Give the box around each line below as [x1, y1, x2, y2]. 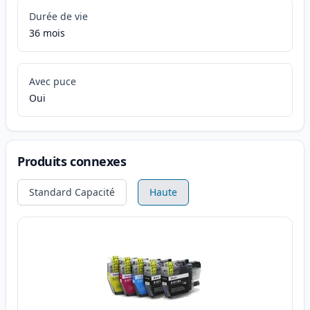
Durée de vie [29, 10, 88, 24]
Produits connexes [17, 153, 127, 170]
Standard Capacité [29, 185, 115, 199]
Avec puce [29, 75, 76, 89]
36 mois [29, 26, 65, 40]
